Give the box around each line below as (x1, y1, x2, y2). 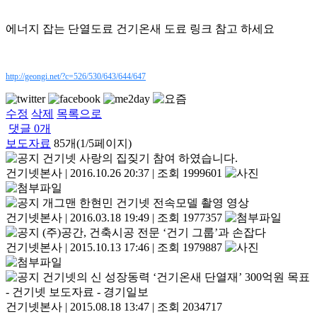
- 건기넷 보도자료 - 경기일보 (6, 286, 149, 299)
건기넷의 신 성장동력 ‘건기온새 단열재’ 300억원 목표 (42, 271, 310, 284)
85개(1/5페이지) (54, 137, 132, 150)
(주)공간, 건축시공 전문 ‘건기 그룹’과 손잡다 (42, 226, 266, 239)
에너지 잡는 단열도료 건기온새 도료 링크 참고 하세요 (6, 23, 275, 35)
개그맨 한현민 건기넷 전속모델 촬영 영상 (42, 197, 249, 209)
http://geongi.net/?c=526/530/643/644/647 (6, 71, 146, 82)
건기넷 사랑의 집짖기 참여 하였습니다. (42, 152, 238, 165)
